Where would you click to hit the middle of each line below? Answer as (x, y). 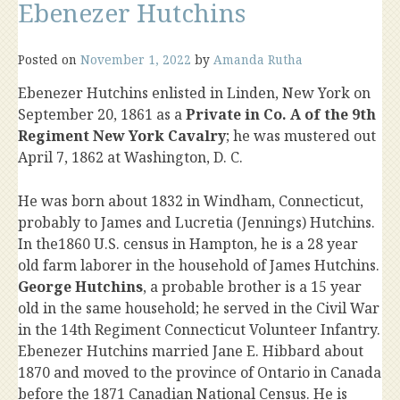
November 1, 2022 (136, 60)
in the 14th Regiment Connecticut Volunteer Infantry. (199, 330)
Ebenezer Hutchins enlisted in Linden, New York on (194, 93)
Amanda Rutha (258, 60)
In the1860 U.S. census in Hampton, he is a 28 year (188, 244)
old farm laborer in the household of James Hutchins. (199, 266)
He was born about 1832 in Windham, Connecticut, (191, 201)
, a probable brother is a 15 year (252, 287)
